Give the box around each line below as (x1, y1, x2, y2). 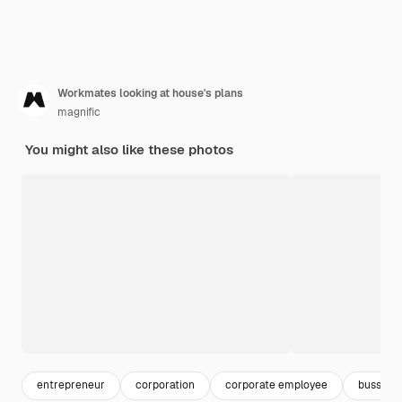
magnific (57, 104, 100, 119)
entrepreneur (37, 378, 105, 393)
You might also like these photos (25, 140, 233, 158)
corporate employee (225, 378, 328, 393)
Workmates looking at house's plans (57, 85, 243, 100)
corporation (135, 378, 195, 393)
